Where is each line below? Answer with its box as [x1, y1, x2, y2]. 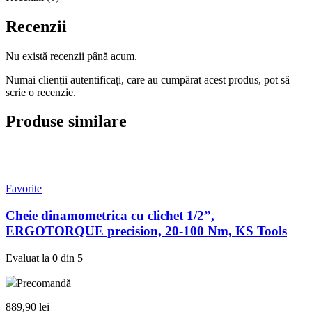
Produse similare [6, 112, 127, 131]
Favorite [6, 182, 42, 195]
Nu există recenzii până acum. [6, 49, 137, 62]
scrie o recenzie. [6, 86, 76, 98]
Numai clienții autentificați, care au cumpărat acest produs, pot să [6, 73, 290, 86]
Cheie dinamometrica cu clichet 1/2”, [6, 208, 214, 224]
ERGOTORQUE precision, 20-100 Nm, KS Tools [6, 224, 287, 239]
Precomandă [17, 276, 71, 289]
